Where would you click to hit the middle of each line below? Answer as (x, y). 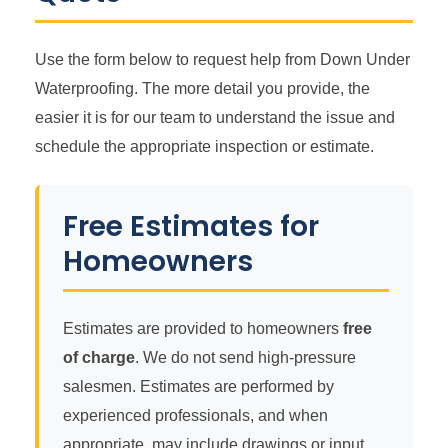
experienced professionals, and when (195, 415)
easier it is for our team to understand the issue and (215, 117)
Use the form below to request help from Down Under (222, 59)
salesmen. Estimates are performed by (198, 386)
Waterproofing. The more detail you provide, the (202, 88)
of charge (99, 357)
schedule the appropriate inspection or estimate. (204, 146)
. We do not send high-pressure (245, 357)
